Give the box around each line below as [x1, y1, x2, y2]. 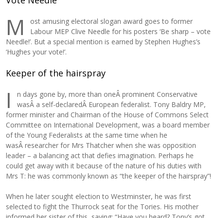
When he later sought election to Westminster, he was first [6, 192, 192, 201]
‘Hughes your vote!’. [6, 47, 67, 56]
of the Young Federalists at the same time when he [6, 130, 168, 140]
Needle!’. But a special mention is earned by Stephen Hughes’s [6, 37, 201, 46]
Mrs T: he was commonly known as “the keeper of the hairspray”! [6, 171, 212, 181]
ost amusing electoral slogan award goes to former [30, 17, 193, 26]
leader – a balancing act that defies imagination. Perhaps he [6, 151, 194, 160]
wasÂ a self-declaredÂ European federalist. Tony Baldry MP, [17, 100, 206, 109]
